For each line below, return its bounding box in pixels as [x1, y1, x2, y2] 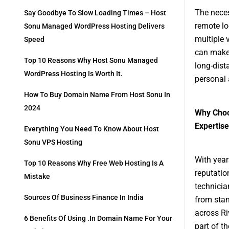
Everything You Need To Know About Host [24, 125, 159, 133]
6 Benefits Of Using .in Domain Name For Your [24, 214, 172, 223]
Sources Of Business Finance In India [24, 193, 144, 202]
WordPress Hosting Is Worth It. [24, 70, 123, 78]
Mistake [24, 172, 50, 181]
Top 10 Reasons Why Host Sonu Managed [24, 56, 158, 65]
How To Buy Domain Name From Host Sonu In [24, 90, 170, 99]
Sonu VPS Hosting [24, 138, 82, 147]
